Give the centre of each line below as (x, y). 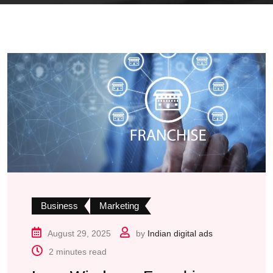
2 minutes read (78, 252)
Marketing (119, 206)
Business (59, 206)
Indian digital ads (180, 234)
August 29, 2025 (79, 234)
